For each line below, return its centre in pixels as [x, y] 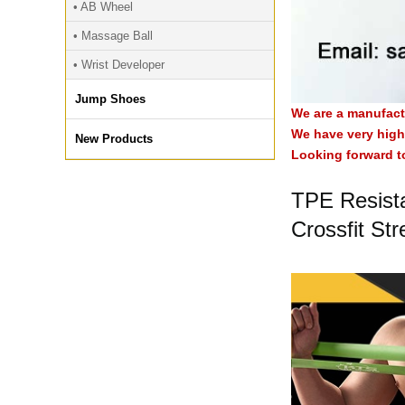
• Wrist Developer [119, 65]
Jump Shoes [110, 99]
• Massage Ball [113, 36]
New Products [114, 139]
